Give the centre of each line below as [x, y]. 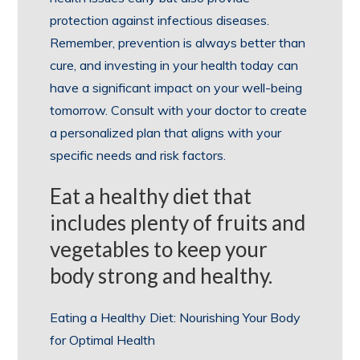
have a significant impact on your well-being [176, 88]
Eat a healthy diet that [151, 196]
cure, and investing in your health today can [174, 65]
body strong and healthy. [162, 276]
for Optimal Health [103, 340]
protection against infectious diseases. [160, 20]
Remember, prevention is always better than [178, 43]
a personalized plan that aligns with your [166, 133]
